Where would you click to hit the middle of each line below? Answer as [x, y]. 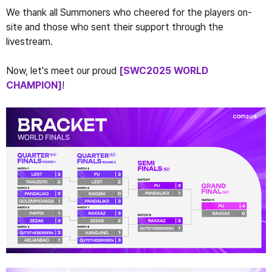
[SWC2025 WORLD [164, 70]
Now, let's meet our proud [63, 70]
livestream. [29, 41]
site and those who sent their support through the [115, 27]
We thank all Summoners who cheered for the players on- [129, 12]
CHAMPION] [34, 85]
